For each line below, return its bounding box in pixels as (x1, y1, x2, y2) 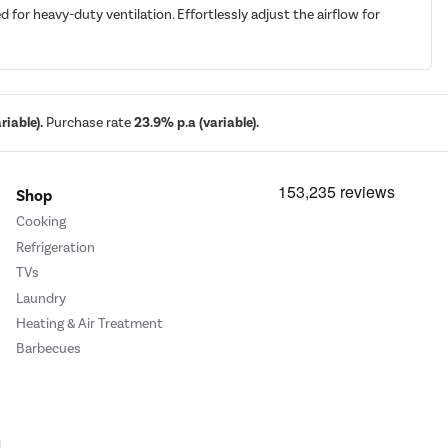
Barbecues (16, 340, 81, 358)
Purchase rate (43, 114, 134, 132)
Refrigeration (16, 238, 95, 256)
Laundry (16, 289, 66, 307)
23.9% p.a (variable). (134, 114, 259, 132)
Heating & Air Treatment (16, 314, 163, 332)
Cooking (16, 213, 66, 231)
